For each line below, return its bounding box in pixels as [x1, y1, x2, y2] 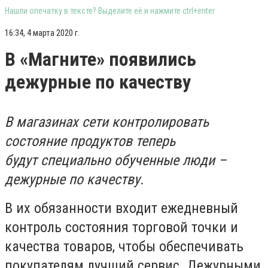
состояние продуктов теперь [5, 133, 175, 150]
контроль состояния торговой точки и [5, 219, 238, 236]
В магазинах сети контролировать [5, 114, 209, 130]
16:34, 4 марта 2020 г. [5, 28, 80, 38]
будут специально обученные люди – [5, 152, 227, 169]
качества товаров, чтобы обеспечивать [5, 238, 243, 255]
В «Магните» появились [5, 48, 196, 71]
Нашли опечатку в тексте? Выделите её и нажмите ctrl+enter [5, 6, 215, 16]
